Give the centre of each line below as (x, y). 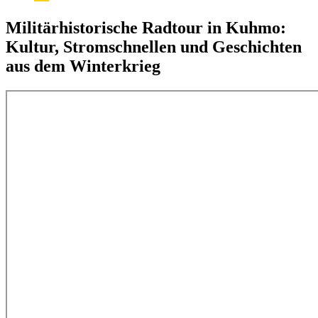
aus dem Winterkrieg (83, 66)
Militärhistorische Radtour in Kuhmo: (146, 27)
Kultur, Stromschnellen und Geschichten (154, 46)
